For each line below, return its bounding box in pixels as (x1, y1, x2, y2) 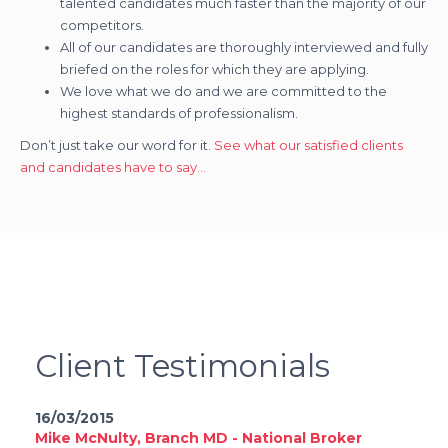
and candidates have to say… (20, 159, 206, 176)
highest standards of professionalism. (60, 105, 298, 122)
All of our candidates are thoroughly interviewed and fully (60, 39, 428, 56)
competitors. (60, 17, 144, 34)
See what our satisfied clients (214, 137, 403, 154)
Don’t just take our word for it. (20, 137, 214, 154)
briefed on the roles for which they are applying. (60, 61, 369, 78)
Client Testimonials (35, 347, 330, 386)
